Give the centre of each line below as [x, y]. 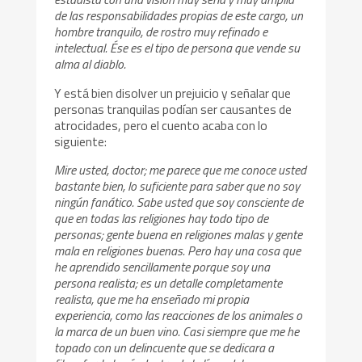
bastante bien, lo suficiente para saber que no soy [177, 186]
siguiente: [81, 141]
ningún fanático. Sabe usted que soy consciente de [179, 202]
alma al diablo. [90, 63]
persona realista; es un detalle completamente [168, 283]
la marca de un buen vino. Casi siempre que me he [177, 332]
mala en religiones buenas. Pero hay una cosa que [178, 251]
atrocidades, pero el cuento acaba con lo [161, 125]
